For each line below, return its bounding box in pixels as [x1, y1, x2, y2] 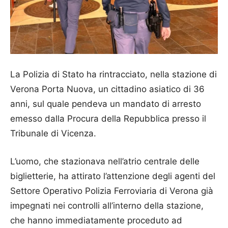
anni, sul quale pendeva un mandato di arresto [10, 99, 201, 109]
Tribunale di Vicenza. [10, 128, 96, 139]
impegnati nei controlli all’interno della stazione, [10, 201, 204, 211]
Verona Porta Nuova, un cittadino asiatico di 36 [10, 84, 205, 95]
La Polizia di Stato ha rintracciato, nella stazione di [10, 69, 217, 80]
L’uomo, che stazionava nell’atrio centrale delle [10, 156, 199, 167]
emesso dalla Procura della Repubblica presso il [10, 113, 206, 124]
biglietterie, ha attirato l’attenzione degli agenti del [10, 171, 215, 182]
